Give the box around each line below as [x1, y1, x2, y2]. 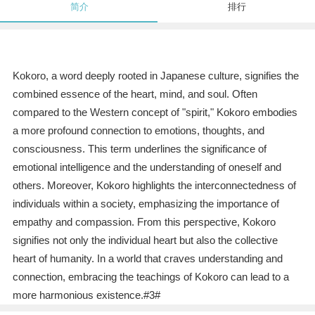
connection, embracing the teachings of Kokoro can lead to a [12, 271, 289, 283]
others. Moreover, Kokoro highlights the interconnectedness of [12, 179, 296, 192]
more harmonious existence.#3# [12, 289, 160, 302]
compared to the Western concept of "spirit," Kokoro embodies [12, 106, 297, 119]
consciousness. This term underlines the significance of [12, 143, 266, 155]
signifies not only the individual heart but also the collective [12, 234, 278, 247]
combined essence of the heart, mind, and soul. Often [12, 88, 257, 101]
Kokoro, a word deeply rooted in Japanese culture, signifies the [12, 70, 299, 82]
